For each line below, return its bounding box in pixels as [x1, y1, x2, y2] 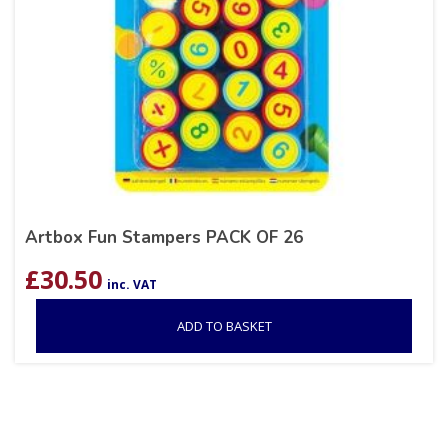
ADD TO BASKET [176, 317, 272, 336]
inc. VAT [107, 276, 157, 294]
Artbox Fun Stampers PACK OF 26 [25, 226, 303, 250]
